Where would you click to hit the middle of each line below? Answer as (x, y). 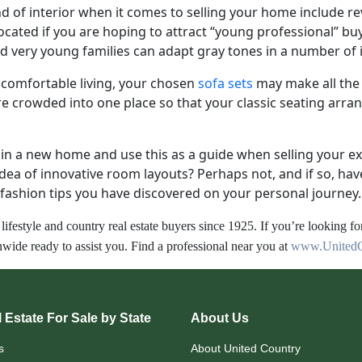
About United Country (246, 348)
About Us (220, 318)
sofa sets (225, 83)
